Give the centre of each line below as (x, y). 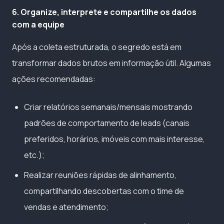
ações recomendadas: (54, 79)
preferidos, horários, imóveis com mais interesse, (114, 139)
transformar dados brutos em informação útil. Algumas (111, 63)
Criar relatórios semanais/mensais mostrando (108, 107)
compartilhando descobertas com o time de (104, 191)
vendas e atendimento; (66, 207)
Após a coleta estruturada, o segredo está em (97, 47)
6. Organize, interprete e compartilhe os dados (104, 12)
